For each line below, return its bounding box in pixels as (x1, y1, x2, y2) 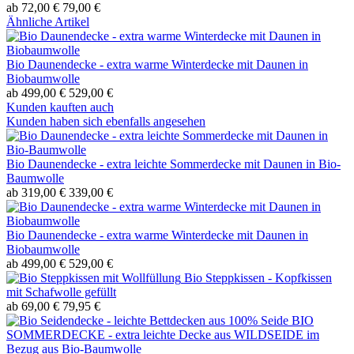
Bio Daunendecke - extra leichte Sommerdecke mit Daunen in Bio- (6, 157, 341, 171)
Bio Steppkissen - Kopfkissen (184, 271, 332, 285)
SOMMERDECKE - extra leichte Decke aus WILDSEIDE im (6, 328, 319, 342)
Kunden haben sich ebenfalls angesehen (6, 115, 205, 129)
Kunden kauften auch (6, 100, 114, 115)
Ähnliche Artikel (6, 15, 89, 29)
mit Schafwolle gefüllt (6, 285, 116, 299)
